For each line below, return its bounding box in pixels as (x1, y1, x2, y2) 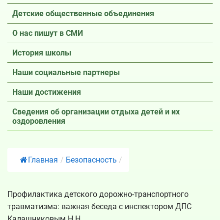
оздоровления (12, 116, 65, 126)
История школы (12, 48, 71, 57)
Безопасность (66, 155, 117, 165)
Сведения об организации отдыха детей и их (12, 107, 180, 116)
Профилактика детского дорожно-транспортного (7, 189, 189, 199)
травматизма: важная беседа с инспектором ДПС (7, 201, 192, 211)
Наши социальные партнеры (12, 68, 120, 77)
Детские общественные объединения (12, 9, 154, 18)
